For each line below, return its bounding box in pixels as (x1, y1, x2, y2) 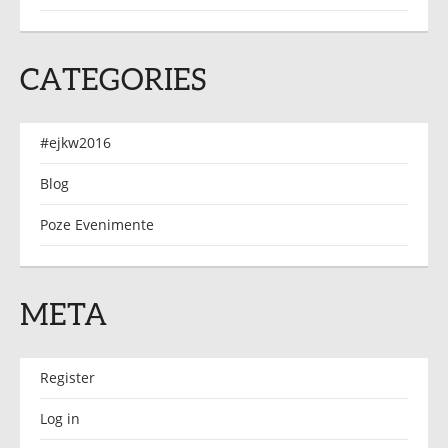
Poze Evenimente (40, 214, 154, 234)
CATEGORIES (20, 59, 206, 96)
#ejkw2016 (40, 132, 111, 152)
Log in (40, 408, 80, 428)
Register (40, 367, 95, 387)
